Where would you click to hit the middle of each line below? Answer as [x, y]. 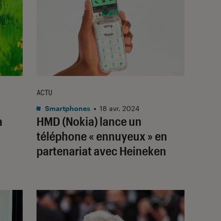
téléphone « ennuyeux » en [102, 136]
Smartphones [67, 108]
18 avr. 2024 [120, 108]
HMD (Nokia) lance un [89, 121]
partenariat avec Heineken [101, 150]
